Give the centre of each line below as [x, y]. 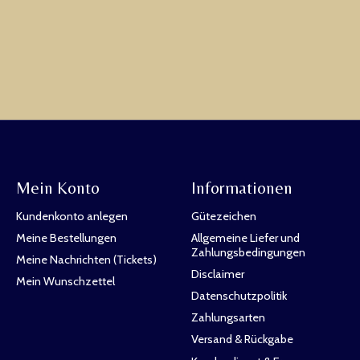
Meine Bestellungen [66, 237]
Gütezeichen [223, 216]
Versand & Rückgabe [242, 340]
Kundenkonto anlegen [72, 216]
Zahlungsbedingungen [248, 252]
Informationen [241, 188]
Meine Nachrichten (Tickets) [86, 259]
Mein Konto [57, 188]
